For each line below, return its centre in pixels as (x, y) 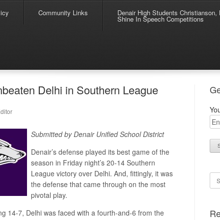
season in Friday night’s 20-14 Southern (93, 163)
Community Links (63, 13)
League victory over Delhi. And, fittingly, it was (102, 173)
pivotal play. (49, 195)
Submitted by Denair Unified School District (97, 134)
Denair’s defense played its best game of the (100, 152)
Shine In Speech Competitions (161, 19)
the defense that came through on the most (98, 184)
